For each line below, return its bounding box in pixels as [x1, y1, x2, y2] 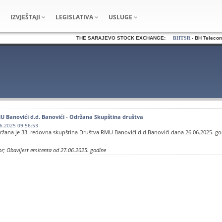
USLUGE [109, 13, 134, 21]
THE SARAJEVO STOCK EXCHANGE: [68, 35, 166, 41]
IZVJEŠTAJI [10, 13, 42, 21]
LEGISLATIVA [55, 13, 95, 21]
